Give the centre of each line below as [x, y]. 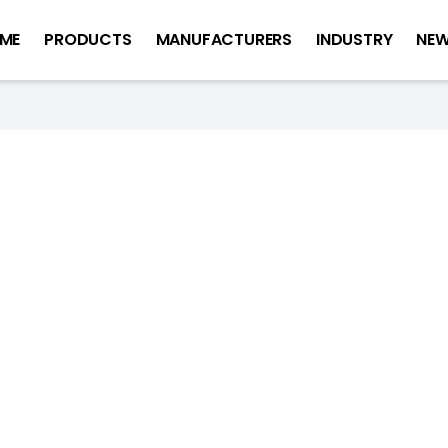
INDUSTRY [354, 39]
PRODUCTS [88, 39]
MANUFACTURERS [223, 39]
